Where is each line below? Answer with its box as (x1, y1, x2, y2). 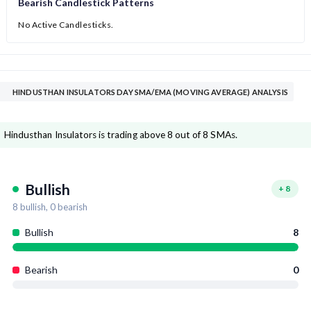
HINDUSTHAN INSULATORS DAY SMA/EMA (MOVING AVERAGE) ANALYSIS (12, 87, 288, 97)
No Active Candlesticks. (18, 19, 114, 31)
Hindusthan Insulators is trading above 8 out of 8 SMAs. (4, 129, 237, 141)
